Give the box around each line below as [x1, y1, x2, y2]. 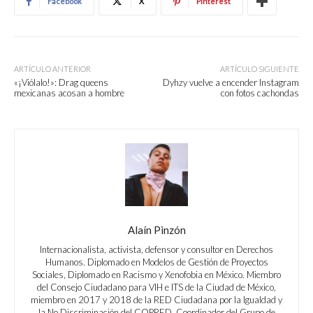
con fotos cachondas [220, 87, 299, 99]
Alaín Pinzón [127, 224, 186, 237]
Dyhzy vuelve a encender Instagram [162, 77, 299, 89]
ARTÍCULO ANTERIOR [14, 64, 91, 74]
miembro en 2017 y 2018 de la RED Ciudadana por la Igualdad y [31, 294, 282, 306]
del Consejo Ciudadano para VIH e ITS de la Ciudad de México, [37, 282, 276, 293]
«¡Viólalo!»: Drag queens [14, 77, 108, 89]
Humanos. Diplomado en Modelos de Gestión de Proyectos [45, 256, 268, 268]
